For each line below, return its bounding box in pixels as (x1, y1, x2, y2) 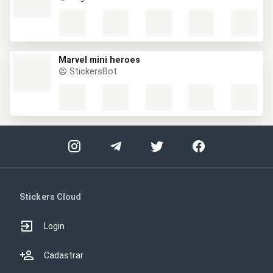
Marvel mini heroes (58, 55, 140, 65)
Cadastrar (44, 250, 83, 260)
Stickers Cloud (19, 192, 82, 202)
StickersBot (67, 66, 117, 77)
